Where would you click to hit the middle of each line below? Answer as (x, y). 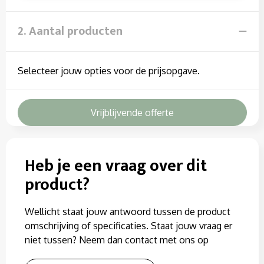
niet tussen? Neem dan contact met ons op (116, 240)
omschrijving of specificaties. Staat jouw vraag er (128, 226)
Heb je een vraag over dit (115, 166)
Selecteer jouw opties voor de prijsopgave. (108, 71)
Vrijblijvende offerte (132, 113)
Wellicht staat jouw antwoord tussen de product (127, 212)
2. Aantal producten (70, 31)
